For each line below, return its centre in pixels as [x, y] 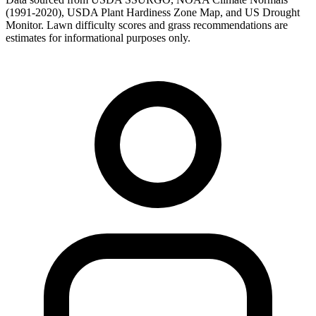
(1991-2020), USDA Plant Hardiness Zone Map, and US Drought [153, 13]
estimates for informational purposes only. [98, 38]
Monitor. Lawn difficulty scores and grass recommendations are [147, 25]
